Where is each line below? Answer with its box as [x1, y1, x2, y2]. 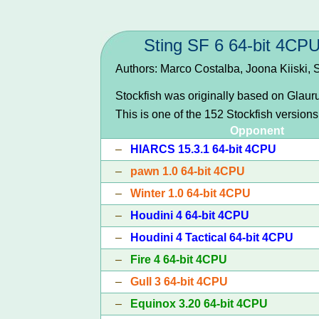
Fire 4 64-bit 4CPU [130, 253, 227, 266]
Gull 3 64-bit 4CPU [130, 275, 228, 288]
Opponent [229, 124, 284, 137]
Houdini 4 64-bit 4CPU [130, 209, 249, 221]
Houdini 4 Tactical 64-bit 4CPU [130, 231, 293, 244]
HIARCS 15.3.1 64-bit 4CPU [130, 142, 276, 155]
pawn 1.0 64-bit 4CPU [130, 164, 245, 177]
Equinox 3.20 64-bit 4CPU [130, 297, 268, 310]
